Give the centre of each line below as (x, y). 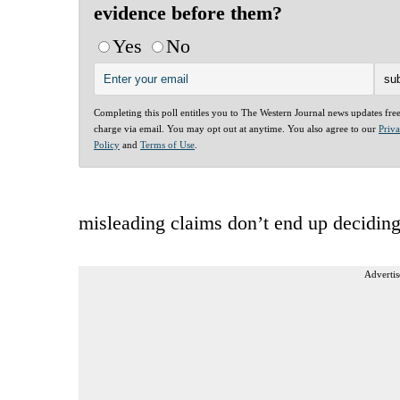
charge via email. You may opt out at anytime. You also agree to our (236, 128)
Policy (107, 144)
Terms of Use (167, 144)
